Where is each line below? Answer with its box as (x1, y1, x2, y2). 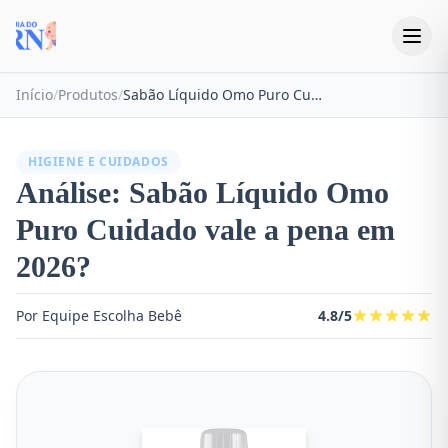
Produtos (58, 85, 118, 104)
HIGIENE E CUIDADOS (28, 153, 169, 170)
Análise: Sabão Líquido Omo (16, 176, 389, 209)
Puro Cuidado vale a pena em (16, 213, 395, 246)
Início (16, 85, 53, 104)
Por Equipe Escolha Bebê (16, 306, 182, 325)
